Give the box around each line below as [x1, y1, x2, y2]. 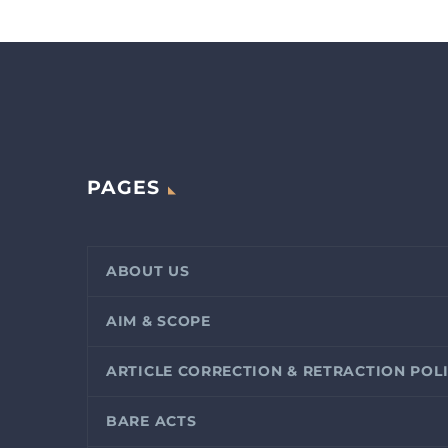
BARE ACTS [106, 412, 197, 431]
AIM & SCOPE [106, 312, 211, 331]
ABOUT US [106, 262, 190, 281]
